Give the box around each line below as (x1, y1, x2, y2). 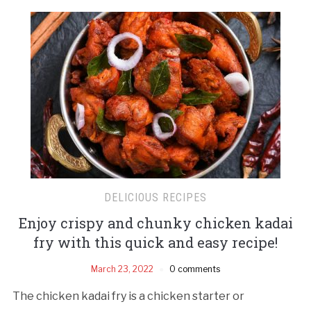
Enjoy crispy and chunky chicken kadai (18, 213, 293, 232)
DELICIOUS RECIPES (104, 190, 207, 204)
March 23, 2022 (91, 263, 153, 274)
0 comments (169, 263, 220, 274)
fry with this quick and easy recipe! (33, 233, 278, 251)
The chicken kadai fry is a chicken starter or (12, 289, 244, 303)
